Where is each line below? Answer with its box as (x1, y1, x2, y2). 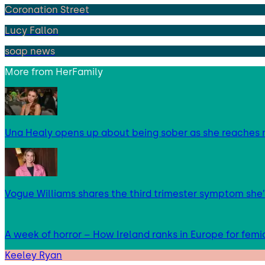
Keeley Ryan (5, 249, 62, 261)
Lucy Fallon (5, 24, 59, 36)
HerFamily (56, 66, 103, 77)
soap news (5, 45, 55, 57)
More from (5, 66, 56, 77)
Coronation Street (5, 4, 89, 15)
